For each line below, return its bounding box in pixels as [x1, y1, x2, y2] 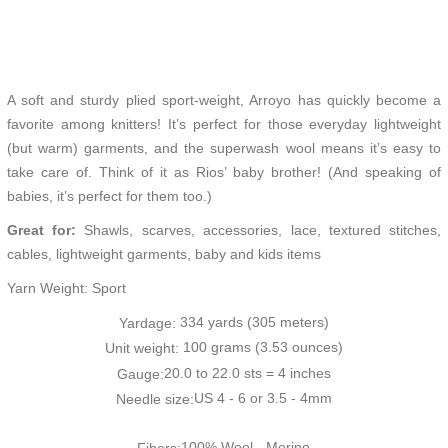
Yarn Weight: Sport [6, 280, 126, 297]
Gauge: [116, 365, 164, 382]
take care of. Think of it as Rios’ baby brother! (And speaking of [6, 164, 442, 181]
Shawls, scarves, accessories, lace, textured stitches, [76, 222, 442, 239]
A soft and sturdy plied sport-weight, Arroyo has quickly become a [6, 92, 442, 109]
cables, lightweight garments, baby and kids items [6, 246, 321, 263]
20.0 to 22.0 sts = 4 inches [163, 364, 331, 381]
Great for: [6, 222, 77, 239]
